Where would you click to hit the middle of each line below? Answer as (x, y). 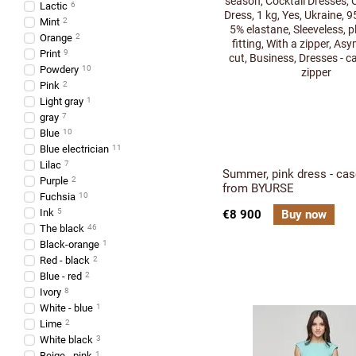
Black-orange (70, 244)
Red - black (65, 260)
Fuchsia (58, 197)
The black (62, 228)
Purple (54, 181)
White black (66, 340)
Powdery (59, 70)
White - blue (66, 308)
